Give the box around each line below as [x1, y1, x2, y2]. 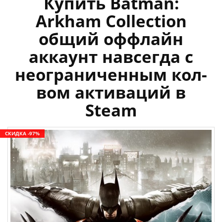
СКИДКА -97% [5, 130, 40, 137]
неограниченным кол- [15, 63, 207, 86]
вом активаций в [36, 81, 186, 104]
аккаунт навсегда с [29, 46, 193, 68]
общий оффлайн [39, 28, 183, 51]
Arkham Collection [35, 10, 187, 33]
